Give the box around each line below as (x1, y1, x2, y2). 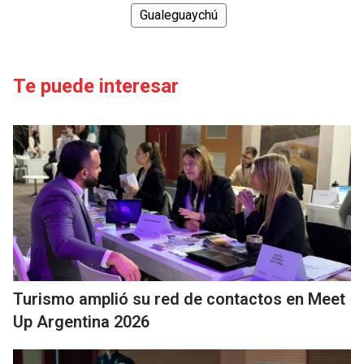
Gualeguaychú (140, 7, 218, 23)
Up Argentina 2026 (13, 312, 149, 331)
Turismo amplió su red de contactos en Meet (13, 289, 345, 309)
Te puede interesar (13, 75, 179, 97)
